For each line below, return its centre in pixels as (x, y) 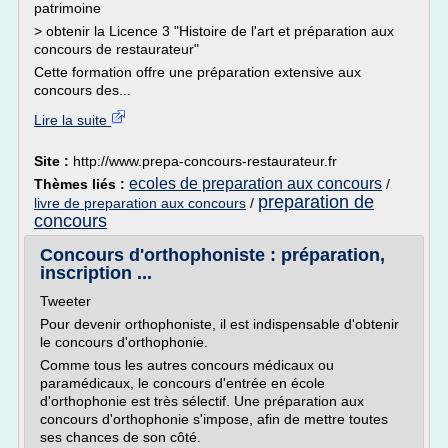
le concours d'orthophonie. (124, 342)
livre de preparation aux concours (140, 203)
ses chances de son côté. (120, 437)
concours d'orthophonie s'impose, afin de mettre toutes (214, 419)
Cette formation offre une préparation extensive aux (197, 72)
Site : (53, 161)
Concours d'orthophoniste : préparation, (212, 255)
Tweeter (65, 301)
